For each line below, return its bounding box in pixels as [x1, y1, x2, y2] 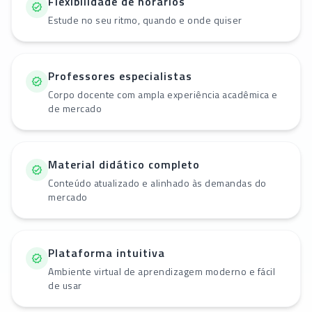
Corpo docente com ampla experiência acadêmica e [48, 87, 278, 102]
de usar [48, 278, 82, 293]
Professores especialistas [48, 68, 192, 85]
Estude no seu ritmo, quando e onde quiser [48, 13, 242, 28]
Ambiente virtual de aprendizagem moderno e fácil [48, 264, 275, 279]
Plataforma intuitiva [48, 244, 165, 262]
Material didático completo [48, 156, 200, 173]
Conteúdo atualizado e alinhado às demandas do [48, 175, 267, 191]
